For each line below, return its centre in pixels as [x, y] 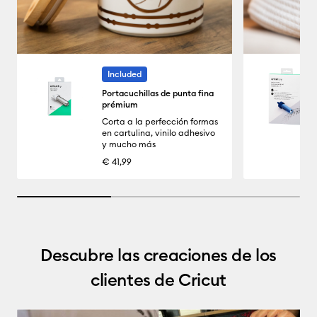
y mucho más [129, 144]
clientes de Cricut [158, 279]
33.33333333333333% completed [57, 195]
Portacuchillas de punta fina [158, 93]
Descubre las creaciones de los [158, 254]
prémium [120, 104]
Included [125, 74]
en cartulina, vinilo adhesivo [158, 132]
